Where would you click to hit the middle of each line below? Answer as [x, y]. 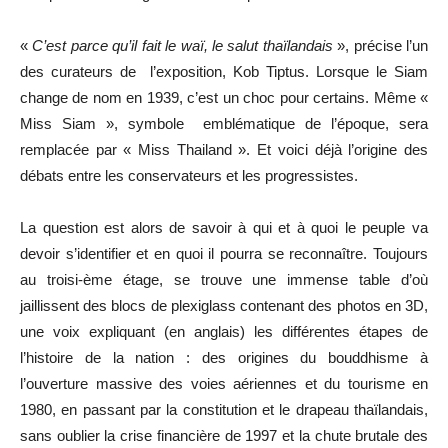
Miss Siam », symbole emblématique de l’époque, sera [224, 123]
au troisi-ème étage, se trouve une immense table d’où [224, 279]
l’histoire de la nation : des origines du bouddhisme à [224, 357]
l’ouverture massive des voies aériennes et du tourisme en [224, 383]
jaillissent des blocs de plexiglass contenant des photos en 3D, [224, 305]
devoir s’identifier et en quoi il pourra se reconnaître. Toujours [224, 253]
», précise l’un [380, 45]
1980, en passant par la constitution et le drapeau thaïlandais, [224, 409]
